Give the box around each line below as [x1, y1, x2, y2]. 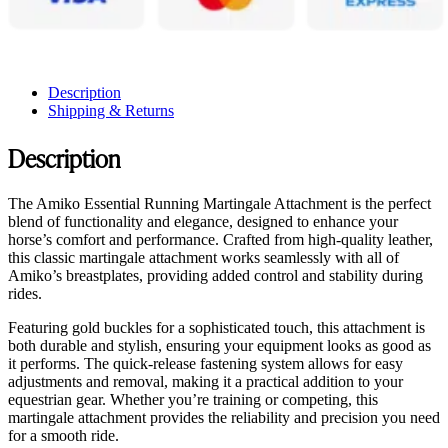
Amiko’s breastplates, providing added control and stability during [8, 266, 423, 284]
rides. [8, 284, 42, 302]
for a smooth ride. [8, 426, 119, 444]
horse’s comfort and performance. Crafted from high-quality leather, [8, 230, 433, 248]
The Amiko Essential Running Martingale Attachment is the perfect [8, 194, 431, 212]
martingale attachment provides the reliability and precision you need [8, 408, 440, 426]
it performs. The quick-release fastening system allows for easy [8, 354, 403, 372]
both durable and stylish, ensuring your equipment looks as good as [8, 336, 431, 354]
